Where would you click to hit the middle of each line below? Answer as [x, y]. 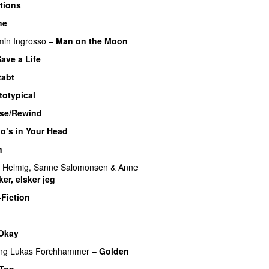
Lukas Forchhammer [50, 251]
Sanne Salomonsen [71, 167]
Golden [114, 251]
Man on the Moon [92, 41]
